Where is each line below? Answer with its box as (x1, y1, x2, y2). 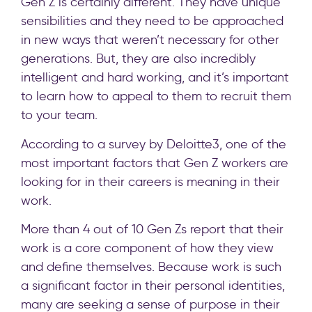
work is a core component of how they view (21, 240, 274, 256)
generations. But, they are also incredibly (21, 51, 256, 67)
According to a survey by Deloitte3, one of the (21, 136, 286, 152)
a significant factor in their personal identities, (21, 278, 285, 294)
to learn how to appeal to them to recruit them (21, 88, 291, 104)
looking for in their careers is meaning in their (21, 173, 280, 189)
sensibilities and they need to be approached (21, 13, 283, 29)
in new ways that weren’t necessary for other (21, 32, 279, 48)
